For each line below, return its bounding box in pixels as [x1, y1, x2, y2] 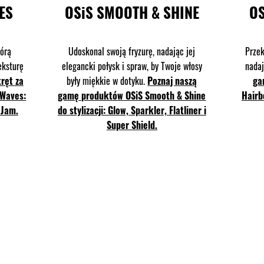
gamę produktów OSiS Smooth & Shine [58, 88, 206, 103]
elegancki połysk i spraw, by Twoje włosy [61, 58, 202, 73]
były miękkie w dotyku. [67, 73, 148, 88]
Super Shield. [106, 117, 157, 132]
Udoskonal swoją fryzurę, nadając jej [68, 44, 196, 58]
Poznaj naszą [147, 73, 197, 88]
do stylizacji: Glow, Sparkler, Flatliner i [57, 103, 206, 117]
